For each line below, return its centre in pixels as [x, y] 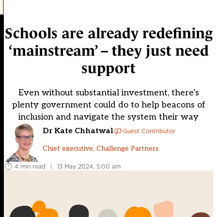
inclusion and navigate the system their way [108, 117]
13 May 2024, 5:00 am [89, 166]
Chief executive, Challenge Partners [101, 148]
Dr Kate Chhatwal [78, 131]
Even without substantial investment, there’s [108, 93]
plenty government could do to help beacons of [108, 105]
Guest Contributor [149, 131]
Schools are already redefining [108, 33]
